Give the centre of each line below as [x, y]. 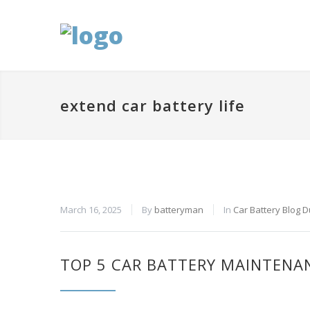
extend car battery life [153, 105]
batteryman [179, 210]
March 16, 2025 [91, 210]
